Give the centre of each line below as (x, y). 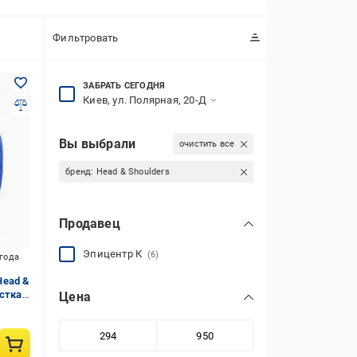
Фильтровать (86, 37)
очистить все (207, 144)
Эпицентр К (115, 254)
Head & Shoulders (133, 172)
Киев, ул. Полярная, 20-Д (145, 100)
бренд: (81, 172)
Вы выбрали (98, 143)
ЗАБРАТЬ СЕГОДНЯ (124, 86)
